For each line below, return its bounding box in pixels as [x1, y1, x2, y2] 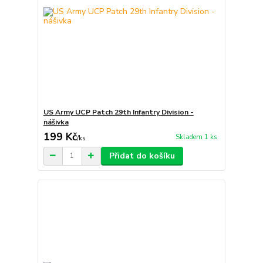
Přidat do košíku [109, 150, 175, 161]
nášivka [43, 117, 69, 127]
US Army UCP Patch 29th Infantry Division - [43, 107, 194, 117]
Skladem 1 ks [175, 132, 217, 141]
